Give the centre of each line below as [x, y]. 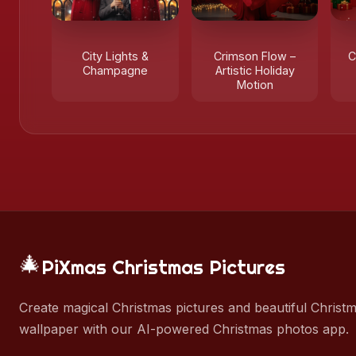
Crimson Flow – [255, 56]
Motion [255, 85]
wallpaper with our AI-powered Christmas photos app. [184, 329]
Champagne [115, 70]
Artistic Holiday [255, 70]
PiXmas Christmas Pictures [163, 267]
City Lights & [115, 56]
